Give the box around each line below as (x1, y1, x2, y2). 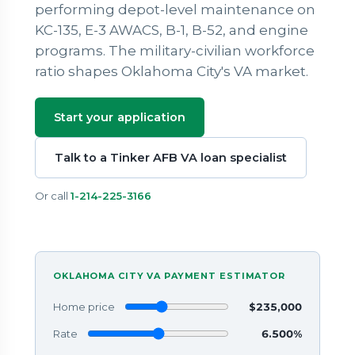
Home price (52, 300, 115, 314)
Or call (34, 189, 71, 203)
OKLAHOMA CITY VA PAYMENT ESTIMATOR (52, 270, 285, 282)
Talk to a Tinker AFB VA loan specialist (54, 151, 287, 166)
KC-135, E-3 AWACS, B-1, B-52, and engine (34, 22, 308, 39)
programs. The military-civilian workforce (34, 43, 315, 59)
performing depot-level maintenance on (34, 2, 315, 18)
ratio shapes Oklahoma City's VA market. (34, 63, 308, 80)
